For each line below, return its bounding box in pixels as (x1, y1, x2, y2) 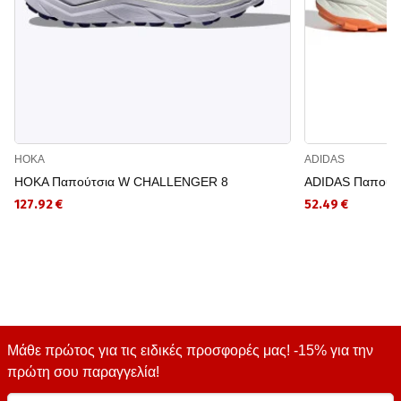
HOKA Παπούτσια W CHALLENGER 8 (14, 175, 228, 190)
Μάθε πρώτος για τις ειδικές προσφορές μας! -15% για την (7, 343, 373, 359)
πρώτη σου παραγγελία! (7, 364, 159, 380)
